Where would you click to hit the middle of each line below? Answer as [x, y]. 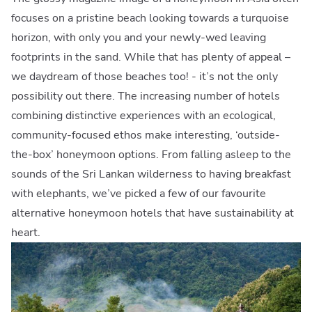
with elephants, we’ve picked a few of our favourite [139, 194]
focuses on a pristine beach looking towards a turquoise [150, 18]
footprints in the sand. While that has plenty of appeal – [151, 57]
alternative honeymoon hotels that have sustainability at [153, 213]
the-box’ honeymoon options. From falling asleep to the [151, 155]
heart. [26, 233]
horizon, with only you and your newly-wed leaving [139, 38]
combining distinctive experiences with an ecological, [143, 116]
